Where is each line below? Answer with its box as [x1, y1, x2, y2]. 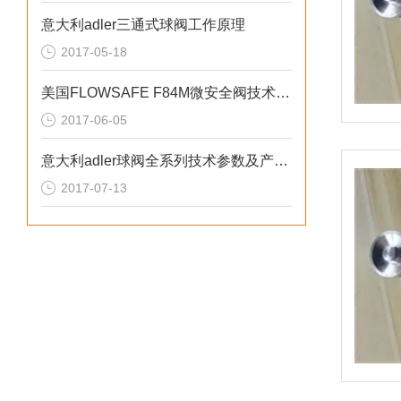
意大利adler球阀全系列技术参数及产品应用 [274, 153, 288, 168]
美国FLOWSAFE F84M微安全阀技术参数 [276, 85, 290, 100]
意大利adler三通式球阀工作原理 [41, 17, 245, 32]
